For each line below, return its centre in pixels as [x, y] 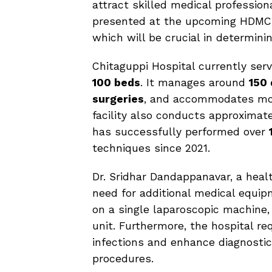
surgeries [118, 99]
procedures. [123, 259]
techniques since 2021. [151, 148]
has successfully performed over [181, 132]
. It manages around [195, 83]
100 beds [116, 83]
